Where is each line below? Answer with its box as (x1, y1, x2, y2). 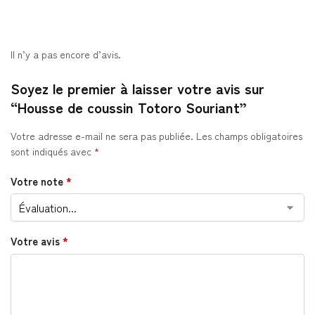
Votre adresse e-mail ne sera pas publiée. (11, 129, 193, 143)
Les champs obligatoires (196, 129, 302, 143)
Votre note (11, 173, 66, 188)
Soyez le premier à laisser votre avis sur (11, 78, 264, 99)
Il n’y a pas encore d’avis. (11, 47, 121, 62)
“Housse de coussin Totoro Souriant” (11, 97, 247, 118)
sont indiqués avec (11, 144, 94, 159)
